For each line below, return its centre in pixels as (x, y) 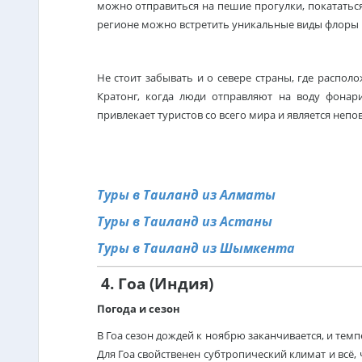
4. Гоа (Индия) (155, 283)
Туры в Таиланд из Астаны (186, 221)
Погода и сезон (138, 309)
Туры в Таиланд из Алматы (186, 195)
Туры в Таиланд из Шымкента (196, 248)
